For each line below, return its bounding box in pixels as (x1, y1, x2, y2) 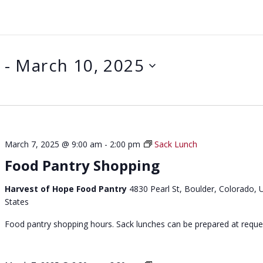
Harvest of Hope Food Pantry (5, 183, 130, 194)
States (5, 196, 29, 207)
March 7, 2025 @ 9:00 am (5, 139, 103, 150)
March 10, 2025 (15, 54, 144, 76)
